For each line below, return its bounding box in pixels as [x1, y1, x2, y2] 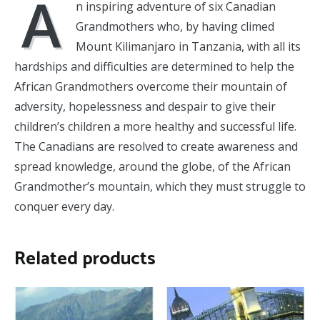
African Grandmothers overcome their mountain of [14, 78, 287, 94]
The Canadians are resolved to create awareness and [14, 138, 298, 154]
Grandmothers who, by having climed [76, 18, 274, 34]
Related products [14, 243, 156, 274]
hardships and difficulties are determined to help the [14, 58, 294, 74]
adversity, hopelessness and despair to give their [14, 98, 276, 114]
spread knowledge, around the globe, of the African [14, 158, 291, 174]
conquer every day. [14, 198, 114, 214]
